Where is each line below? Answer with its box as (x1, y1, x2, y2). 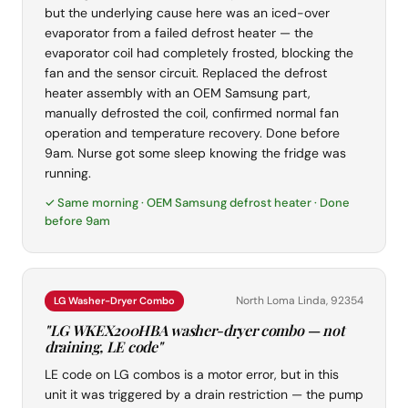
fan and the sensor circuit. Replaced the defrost (45, 65, 327, 82)
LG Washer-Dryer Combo (54, 294, 175, 308)
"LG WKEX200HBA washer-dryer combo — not (45, 321, 345, 341)
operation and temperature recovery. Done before (45, 125, 340, 142)
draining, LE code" (45, 337, 163, 357)
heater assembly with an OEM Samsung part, (45, 85, 311, 102)
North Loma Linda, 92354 (236, 293, 363, 309)
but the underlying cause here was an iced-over (45, 5, 330, 22)
